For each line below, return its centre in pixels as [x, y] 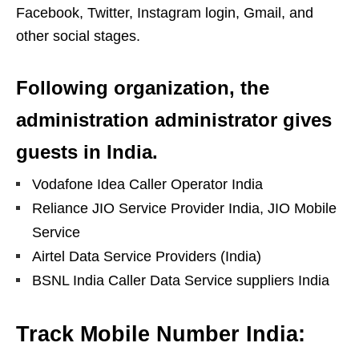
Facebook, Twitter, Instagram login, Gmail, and [165, 12]
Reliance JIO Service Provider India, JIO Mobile [184, 208]
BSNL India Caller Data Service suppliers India [181, 280]
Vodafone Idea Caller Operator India [147, 184]
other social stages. [78, 36]
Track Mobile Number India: [161, 334]
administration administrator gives [174, 119]
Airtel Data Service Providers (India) [147, 256]
